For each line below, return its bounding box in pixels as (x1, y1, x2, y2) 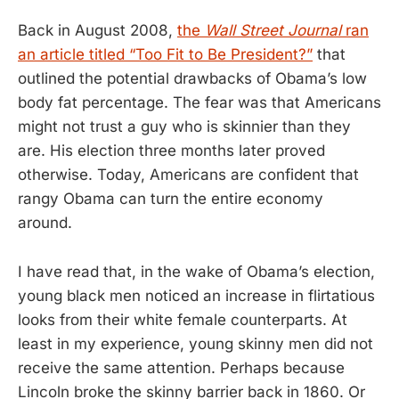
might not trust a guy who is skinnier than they (18, 118, 351, 136)
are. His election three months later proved (18, 142, 325, 160)
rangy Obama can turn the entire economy (18, 190, 323, 208)
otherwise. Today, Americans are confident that (18, 166, 359, 184)
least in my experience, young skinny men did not (18, 334, 373, 353)
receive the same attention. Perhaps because (18, 358, 345, 377)
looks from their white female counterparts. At (18, 310, 347, 329)
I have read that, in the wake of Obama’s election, (18, 262, 375, 281)
